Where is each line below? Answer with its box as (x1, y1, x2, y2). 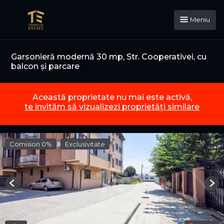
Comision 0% (9, 140, 52, 148)
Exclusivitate (65, 140, 105, 148)
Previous (11, 182, 39, 191)
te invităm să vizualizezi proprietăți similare (24, 102, 199, 112)
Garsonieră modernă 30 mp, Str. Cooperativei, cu (11, 52, 206, 61)
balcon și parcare (11, 61, 79, 71)
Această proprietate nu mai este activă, (32, 92, 192, 102)
